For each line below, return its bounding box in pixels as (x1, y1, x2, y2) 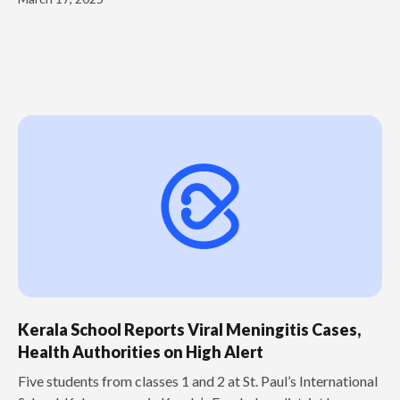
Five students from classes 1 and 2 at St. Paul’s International (18, 371, 378, 389)
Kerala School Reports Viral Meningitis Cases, (18, 319, 361, 339)
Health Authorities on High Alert (18, 341, 263, 362)
